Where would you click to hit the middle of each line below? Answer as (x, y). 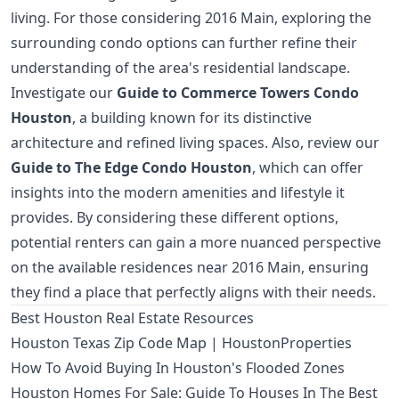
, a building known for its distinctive (192, 118)
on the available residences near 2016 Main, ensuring (190, 268)
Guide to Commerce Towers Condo (238, 93)
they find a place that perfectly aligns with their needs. (193, 293)
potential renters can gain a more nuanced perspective (196, 243)
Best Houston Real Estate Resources (132, 318)
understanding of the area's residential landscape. (180, 68)
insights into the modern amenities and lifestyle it (178, 193)
